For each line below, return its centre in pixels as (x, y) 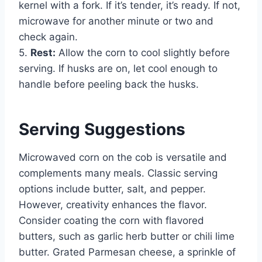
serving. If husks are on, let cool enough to (118, 68)
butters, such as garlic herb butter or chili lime (127, 236)
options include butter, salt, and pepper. (112, 189)
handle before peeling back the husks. (109, 84)
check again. (48, 37)
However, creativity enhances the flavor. (113, 204)
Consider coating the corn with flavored (111, 220)
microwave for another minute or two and (116, 21)
